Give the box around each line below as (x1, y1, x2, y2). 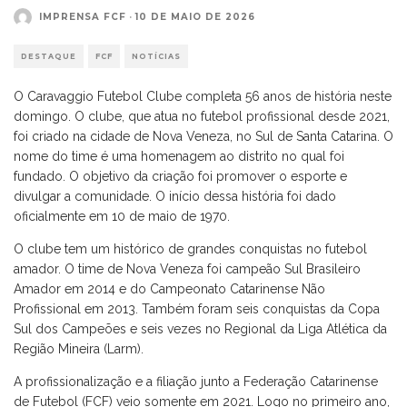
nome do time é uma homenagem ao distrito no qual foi (14, 148, 344, 164)
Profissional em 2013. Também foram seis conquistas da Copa (14, 301, 380, 316)
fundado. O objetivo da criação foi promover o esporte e (14, 168, 347, 184)
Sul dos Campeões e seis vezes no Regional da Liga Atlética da (14, 321, 387, 336)
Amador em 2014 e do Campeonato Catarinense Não (14, 281, 325, 296)
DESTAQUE (21, 51, 76, 61)
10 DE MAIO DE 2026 (135, 11, 255, 24)
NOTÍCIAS (132, 51, 181, 61)
